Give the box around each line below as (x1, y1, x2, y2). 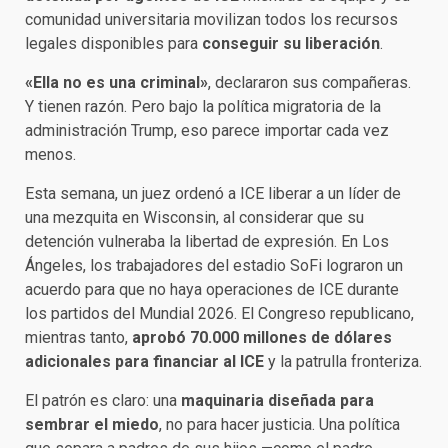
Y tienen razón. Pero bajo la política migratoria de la (25, 97, 381, 116)
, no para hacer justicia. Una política (159, 415, 400, 434)
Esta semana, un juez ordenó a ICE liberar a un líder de (25, 184, 401, 203)
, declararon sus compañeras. (208, 73, 411, 92)
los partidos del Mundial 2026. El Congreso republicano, (25, 304, 414, 323)
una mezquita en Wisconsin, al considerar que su (25, 208, 364, 227)
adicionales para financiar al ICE (25, 352, 264, 371)
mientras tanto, (25, 328, 132, 347)
